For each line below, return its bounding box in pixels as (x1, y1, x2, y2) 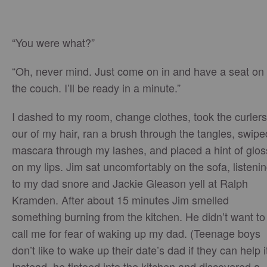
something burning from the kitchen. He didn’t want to (12, 209, 265, 224)
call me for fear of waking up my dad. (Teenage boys (12, 225, 260, 241)
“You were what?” (12, 35, 95, 50)
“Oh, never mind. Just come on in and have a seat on (12, 63, 264, 79)
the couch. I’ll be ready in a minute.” (12, 80, 181, 95)
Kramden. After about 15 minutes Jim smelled (12, 192, 229, 207)
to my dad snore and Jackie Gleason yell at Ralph (12, 175, 248, 191)
